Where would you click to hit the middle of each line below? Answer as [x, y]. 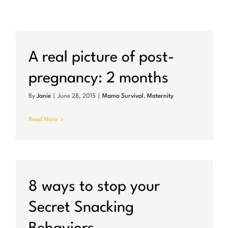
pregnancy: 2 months [98, 79]
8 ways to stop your [94, 187]
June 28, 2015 [77, 96]
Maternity [160, 96]
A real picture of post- [101, 58]
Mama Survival [123, 96]
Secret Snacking [81, 208]
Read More [43, 120]
